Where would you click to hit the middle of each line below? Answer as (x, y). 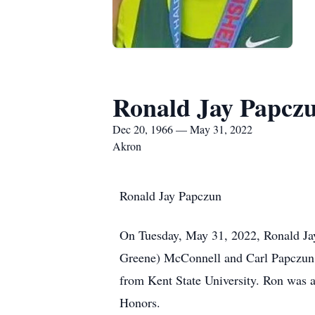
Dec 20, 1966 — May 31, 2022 (182, 129)
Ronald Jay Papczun (171, 195)
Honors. (140, 302)
